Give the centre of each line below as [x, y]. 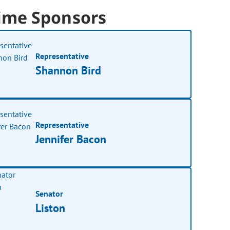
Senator [50, 193]
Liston [51, 208]
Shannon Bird [69, 70]
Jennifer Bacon [71, 139]
